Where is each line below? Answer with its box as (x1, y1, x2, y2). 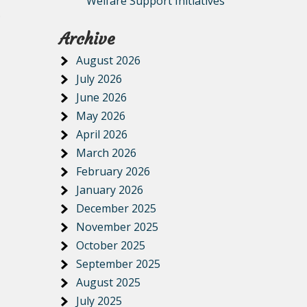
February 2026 (76, 164, 150, 179)
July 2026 (76, 71, 122, 86)
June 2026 (76, 90, 127, 105)
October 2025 (76, 238, 145, 253)
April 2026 (76, 127, 127, 142)
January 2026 (76, 182, 143, 197)
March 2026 (76, 145, 136, 160)
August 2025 (76, 275, 140, 290)
